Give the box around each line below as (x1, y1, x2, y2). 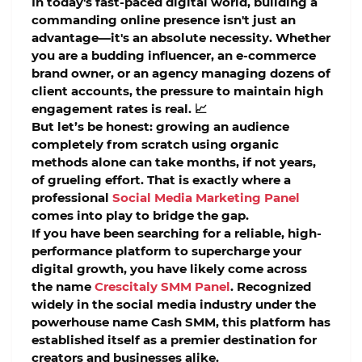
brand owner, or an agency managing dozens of (32, 65, 330, 82)
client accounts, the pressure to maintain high (32, 83, 323, 99)
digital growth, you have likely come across (32, 261, 307, 277)
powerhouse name (32, 314, 151, 330)
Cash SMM (151, 314, 216, 330)
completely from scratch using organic (32, 137, 279, 153)
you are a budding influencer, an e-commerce (32, 48, 316, 64)
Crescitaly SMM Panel (95, 279, 230, 295)
